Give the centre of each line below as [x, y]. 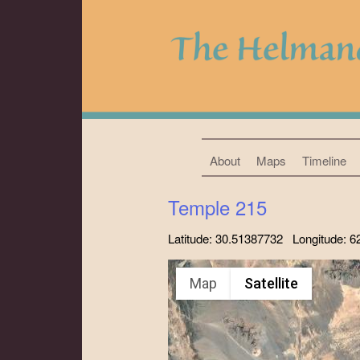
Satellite [271, 284]
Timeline [324, 160]
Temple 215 [217, 207]
